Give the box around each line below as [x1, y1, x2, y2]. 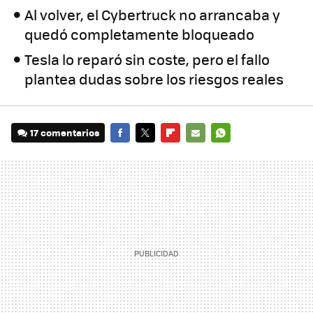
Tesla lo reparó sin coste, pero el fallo [24, 49, 270, 70]
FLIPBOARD [161, 145, 211, 159]
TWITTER [136, 145, 175, 159]
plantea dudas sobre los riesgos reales [24, 68, 284, 89]
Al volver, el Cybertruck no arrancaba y [24, 4, 281, 25]
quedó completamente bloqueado [24, 24, 255, 45]
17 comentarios [30, 126, 100, 140]
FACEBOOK [110, 145, 157, 159]
